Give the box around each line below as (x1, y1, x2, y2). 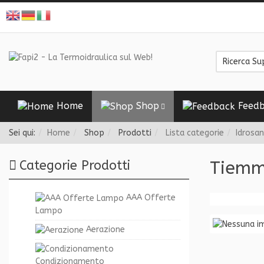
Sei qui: (9, 127, 35, 138)
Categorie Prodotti (19, 157, 130, 173)
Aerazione (84, 224, 125, 235)
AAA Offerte (124, 192, 176, 203)
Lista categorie (163, 127, 224, 138)
